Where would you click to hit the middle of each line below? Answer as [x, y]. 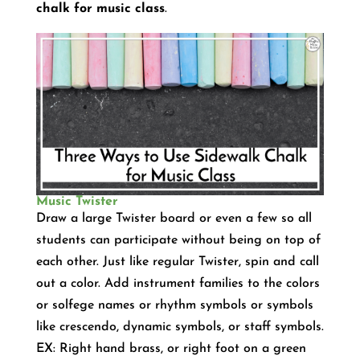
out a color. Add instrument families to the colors [178, 283]
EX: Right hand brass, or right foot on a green [171, 348]
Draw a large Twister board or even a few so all [174, 218]
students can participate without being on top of [178, 240]
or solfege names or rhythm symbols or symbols [174, 305]
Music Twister [77, 201]
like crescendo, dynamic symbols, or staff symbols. [180, 327]
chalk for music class [100, 9]
